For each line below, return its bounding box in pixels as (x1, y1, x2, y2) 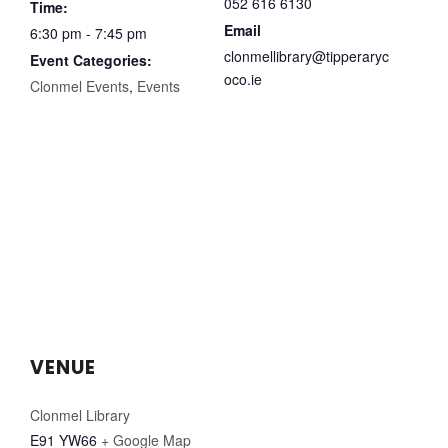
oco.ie (224, 68, 262, 89)
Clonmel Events (30, 75, 129, 96)
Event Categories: (30, 49, 152, 70)
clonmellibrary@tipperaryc (224, 45, 389, 66)
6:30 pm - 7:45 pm (30, 22, 147, 43)
